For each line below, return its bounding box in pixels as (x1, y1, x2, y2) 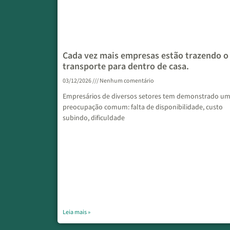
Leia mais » (63, 208, 90, 216)
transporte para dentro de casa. (63, 60, 189, 72)
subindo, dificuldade (63, 113, 125, 123)
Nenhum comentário (99, 76, 154, 85)
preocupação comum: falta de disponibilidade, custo (63, 102, 223, 112)
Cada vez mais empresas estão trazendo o (63, 49, 228, 62)
